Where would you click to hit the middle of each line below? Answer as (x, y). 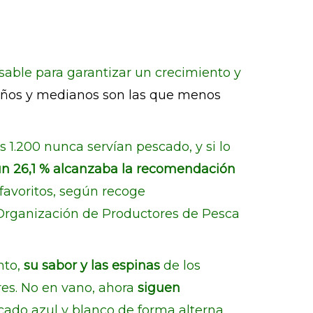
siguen (159, 288)
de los (182, 265)
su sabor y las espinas (94, 265)
